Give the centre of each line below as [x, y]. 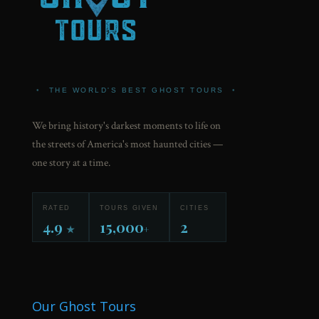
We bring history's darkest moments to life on [126, 125]
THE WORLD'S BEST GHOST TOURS [137, 90]
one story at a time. [71, 162]
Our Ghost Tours [84, 306]
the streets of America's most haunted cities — [127, 144]
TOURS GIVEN [129, 208]
